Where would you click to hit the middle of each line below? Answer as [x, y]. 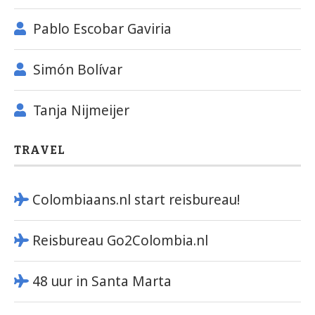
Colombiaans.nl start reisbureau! [136, 199]
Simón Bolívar [77, 69]
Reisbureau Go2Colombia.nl [121, 240]
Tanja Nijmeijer [81, 110]
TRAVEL [40, 150]
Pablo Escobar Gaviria [102, 28]
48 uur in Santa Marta [102, 281]
